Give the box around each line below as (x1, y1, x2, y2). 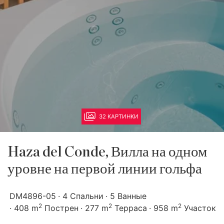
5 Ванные (110, 191, 146, 201)
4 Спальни (62, 191, 103, 201)
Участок (181, 203, 216, 213)
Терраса (112, 203, 147, 213)
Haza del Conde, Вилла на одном (7, 145, 207, 159)
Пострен (42, 203, 78, 213)
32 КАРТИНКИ (98, 113, 138, 120)
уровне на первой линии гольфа (7, 162, 202, 176)
